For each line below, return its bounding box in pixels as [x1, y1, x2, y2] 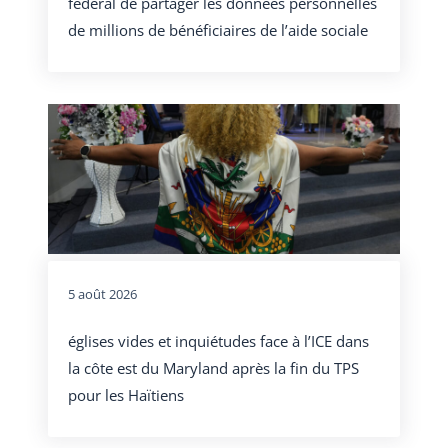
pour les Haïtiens [68, 384, 184, 405]
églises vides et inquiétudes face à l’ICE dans [68, 330, 369, 351]
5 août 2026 [68, 285, 137, 304]
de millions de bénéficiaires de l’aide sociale [68, 20, 368, 41]
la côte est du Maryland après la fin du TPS [68, 357, 359, 378]
